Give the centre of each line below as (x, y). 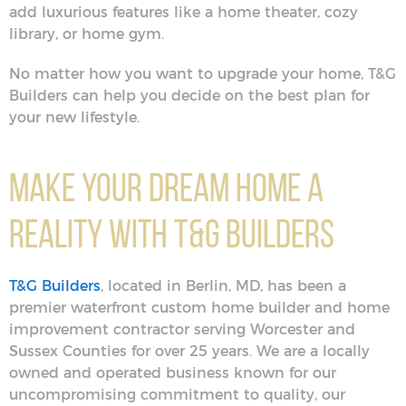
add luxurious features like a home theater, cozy (184, 12)
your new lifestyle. (74, 117)
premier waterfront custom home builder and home (199, 308)
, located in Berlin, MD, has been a (223, 286)
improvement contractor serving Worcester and (182, 329)
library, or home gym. (89, 34)
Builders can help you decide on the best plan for (189, 96)
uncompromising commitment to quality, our (177, 395)
